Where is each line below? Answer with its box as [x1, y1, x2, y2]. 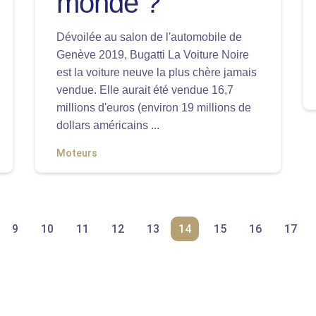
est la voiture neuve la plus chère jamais [56, 66, 257, 78]
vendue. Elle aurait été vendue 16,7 [56, 84, 233, 96]
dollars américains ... [56, 119, 159, 131]
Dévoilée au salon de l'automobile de [56, 31, 242, 43]
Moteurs [56, 147, 97, 159]
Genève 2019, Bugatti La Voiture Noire [56, 49, 249, 61]
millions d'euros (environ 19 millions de [56, 102, 251, 114]
